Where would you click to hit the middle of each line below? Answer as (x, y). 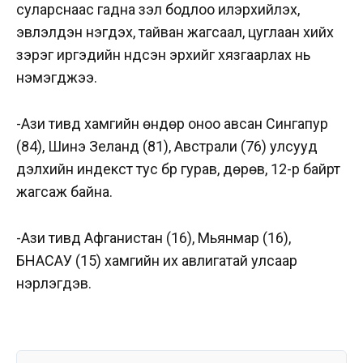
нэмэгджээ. (57, 77)
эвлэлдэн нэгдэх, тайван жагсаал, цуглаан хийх (175, 32)
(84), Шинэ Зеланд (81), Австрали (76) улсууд (167, 146)
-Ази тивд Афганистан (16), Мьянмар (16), (154, 237)
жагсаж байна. (64, 191)
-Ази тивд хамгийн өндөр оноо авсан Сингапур (172, 123)
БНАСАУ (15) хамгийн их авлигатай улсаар (157, 260)
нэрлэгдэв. (54, 283)
